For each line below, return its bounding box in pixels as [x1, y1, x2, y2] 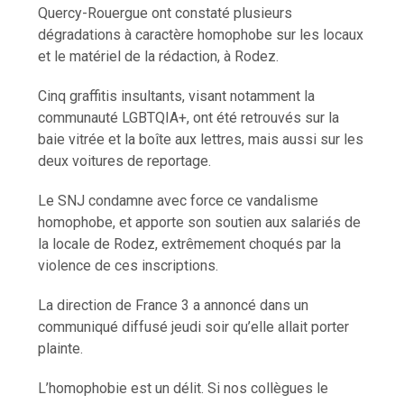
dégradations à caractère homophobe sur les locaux [38, 26, 364, 44]
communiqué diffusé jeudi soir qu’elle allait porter [38, 318, 350, 336]
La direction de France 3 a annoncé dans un [38, 297, 309, 315]
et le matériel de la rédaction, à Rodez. [38, 48, 287, 66]
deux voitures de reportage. [38, 152, 216, 170]
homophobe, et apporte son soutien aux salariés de [38, 214, 362, 232]
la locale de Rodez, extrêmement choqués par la [38, 235, 342, 253]
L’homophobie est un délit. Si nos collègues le [38, 380, 329, 398]
